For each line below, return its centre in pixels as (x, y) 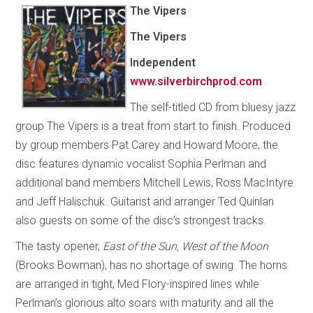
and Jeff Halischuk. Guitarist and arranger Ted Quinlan (145, 201)
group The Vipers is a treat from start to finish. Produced (153, 126)
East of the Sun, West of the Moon (186, 246)
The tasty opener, (59, 246)
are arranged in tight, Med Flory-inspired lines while (138, 284)
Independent (163, 62)
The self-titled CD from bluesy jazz (213, 107)
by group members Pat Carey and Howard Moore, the (147, 145)
